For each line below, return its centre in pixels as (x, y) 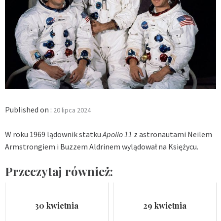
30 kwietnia (57, 205)
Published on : (29, 109)
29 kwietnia (165, 205)
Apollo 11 (117, 134)
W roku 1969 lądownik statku (54, 134)
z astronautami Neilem (172, 134)
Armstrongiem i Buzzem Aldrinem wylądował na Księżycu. (102, 146)
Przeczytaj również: (59, 171)
